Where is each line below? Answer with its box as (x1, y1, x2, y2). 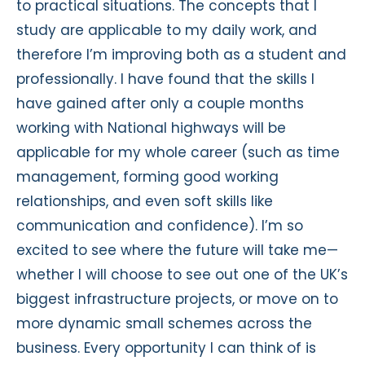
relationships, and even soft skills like (16, 191, 273, 211)
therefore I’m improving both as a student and (16, 44, 346, 64)
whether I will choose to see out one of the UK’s (16, 264, 348, 284)
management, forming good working (16, 166, 279, 187)
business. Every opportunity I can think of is (16, 337, 316, 358)
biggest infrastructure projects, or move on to (16, 288, 338, 309)
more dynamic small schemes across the (16, 313, 312, 333)
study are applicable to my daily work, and (16, 20, 317, 40)
